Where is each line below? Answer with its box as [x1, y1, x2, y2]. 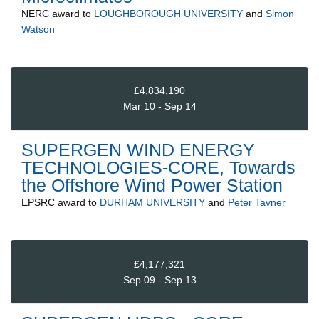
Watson [21, 23, 55, 35]
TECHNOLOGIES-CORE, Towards [21, 157, 296, 177]
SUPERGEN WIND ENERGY [21, 139, 255, 159]
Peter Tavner [228, 196, 286, 208]
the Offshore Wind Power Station [21, 174, 283, 195]
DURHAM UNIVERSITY [100, 196, 205, 208]
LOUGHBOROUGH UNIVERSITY [94, 7, 243, 19]
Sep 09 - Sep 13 [122, 273, 197, 286]
